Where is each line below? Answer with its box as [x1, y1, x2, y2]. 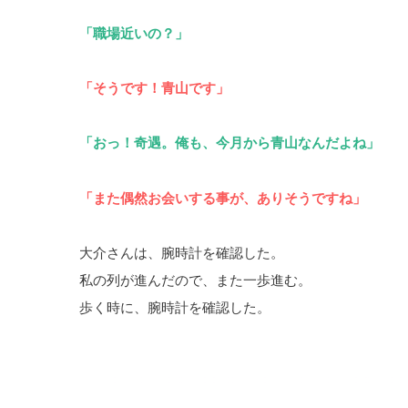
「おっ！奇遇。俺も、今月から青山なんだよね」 [79, 133, 380, 152]
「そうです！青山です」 [79, 78, 229, 97]
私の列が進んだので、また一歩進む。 [79, 270, 311, 290]
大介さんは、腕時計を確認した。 [79, 243, 284, 262]
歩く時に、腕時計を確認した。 [79, 298, 270, 317]
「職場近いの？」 [79, 23, 189, 42]
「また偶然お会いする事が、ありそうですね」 [79, 188, 366, 207]
